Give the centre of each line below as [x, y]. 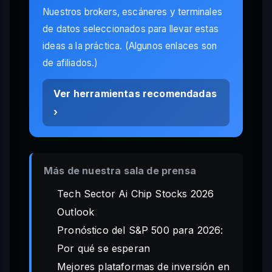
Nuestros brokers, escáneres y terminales [132, 12]
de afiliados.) [70, 63]
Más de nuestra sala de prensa [120, 171]
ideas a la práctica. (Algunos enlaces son [130, 46]
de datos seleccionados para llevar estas [131, 29]
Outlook [76, 212]
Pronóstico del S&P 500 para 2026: [140, 230]
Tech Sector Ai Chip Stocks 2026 [136, 194]
